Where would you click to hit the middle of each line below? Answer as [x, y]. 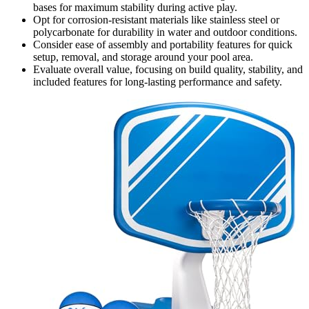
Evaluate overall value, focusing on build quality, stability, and [168, 70]
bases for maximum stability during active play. [135, 8]
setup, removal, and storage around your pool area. [143, 57]
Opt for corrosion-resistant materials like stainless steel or [156, 20]
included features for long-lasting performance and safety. [158, 82]
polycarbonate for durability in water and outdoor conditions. [165, 32]
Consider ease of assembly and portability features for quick [163, 45]
